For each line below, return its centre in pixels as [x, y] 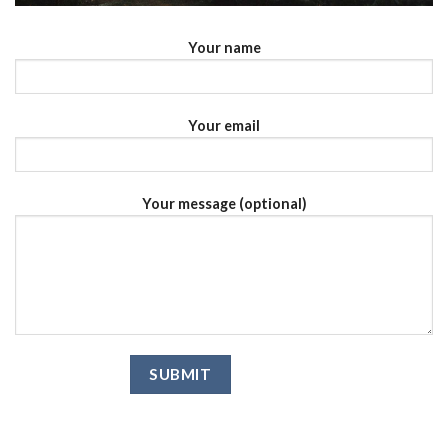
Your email [224, 126]
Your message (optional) [224, 203]
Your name [224, 48]
